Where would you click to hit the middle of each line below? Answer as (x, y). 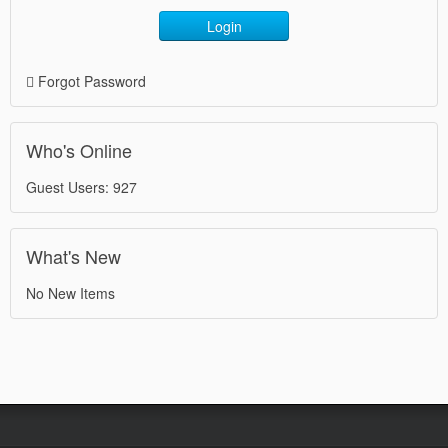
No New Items (70, 292)
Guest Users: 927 (81, 186)
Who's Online (79, 149)
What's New (73, 255)
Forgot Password (92, 80)
